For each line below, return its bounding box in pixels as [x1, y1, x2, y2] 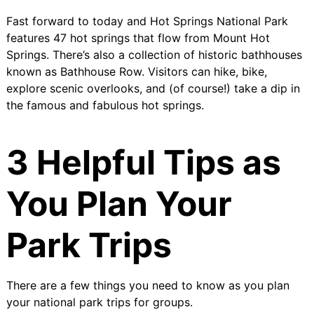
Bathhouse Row [60, 64, 142, 78]
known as [6, 64, 60, 78]
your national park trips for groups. [6, 294, 193, 309]
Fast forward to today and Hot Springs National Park [6, 13, 288, 28]
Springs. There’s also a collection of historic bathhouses [6, 47, 302, 62]
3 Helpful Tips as [6, 141, 281, 183]
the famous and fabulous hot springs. [6, 97, 204, 112]
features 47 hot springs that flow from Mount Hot [6, 30, 270, 45]
